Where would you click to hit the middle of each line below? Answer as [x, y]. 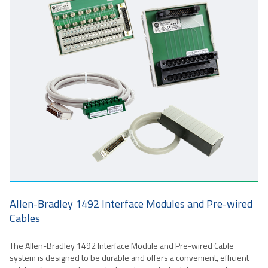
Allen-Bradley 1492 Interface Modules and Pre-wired [131, 203]
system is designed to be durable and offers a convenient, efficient [129, 257]
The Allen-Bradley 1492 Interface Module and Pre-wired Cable [122, 245]
